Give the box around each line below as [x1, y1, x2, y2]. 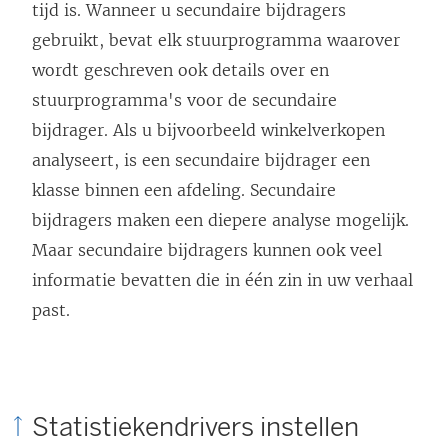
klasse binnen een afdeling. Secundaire [32, 180, 336, 201]
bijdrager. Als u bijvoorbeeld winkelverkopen [32, 120, 385, 141]
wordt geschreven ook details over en [32, 60, 329, 81]
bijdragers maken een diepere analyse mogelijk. [32, 210, 409, 231]
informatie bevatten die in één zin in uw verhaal [32, 270, 413, 291]
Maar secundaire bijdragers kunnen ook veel [32, 240, 382, 261]
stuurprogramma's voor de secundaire [32, 90, 337, 111]
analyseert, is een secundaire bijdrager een [32, 150, 370, 171]
